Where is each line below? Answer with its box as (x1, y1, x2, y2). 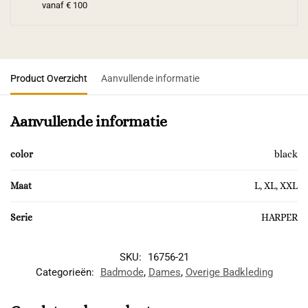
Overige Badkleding (185, 266, 273, 279)
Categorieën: (35, 266, 97, 279)
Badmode (100, 266, 144, 279)
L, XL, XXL (254, 180, 298, 192)
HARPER (261, 212, 298, 223)
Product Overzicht (10, 73, 87, 85)
